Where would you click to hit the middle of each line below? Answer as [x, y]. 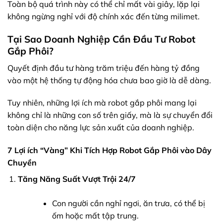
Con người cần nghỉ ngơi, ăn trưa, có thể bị [128, 203]
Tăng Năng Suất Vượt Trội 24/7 [77, 179]
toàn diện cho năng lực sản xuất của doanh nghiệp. [101, 128]
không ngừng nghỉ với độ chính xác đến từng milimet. [104, 17]
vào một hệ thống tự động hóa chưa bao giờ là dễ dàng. [109, 80]
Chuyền [22, 163]
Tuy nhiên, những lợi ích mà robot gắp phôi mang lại [102, 103]
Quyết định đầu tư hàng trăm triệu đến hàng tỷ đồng [104, 68]
